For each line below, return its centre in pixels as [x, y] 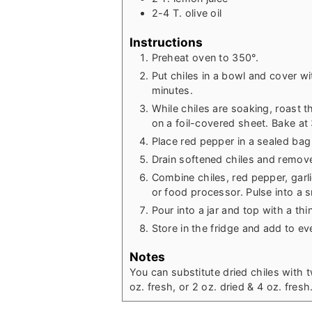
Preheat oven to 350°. [205, 57]
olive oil [203, 13]
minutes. [172, 90]
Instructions [166, 42]
